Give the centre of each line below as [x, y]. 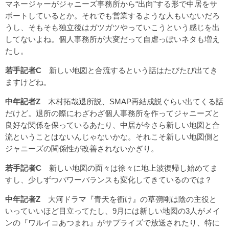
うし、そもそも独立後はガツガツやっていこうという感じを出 [112, 27]
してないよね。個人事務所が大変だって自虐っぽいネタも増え [112, 39]
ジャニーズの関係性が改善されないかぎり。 [82, 148]
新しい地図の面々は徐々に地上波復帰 [114, 168]
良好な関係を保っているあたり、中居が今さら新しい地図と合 [112, 125]
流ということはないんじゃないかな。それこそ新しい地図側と [112, 136]
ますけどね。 [28, 82]
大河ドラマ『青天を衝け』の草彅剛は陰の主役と [129, 199]
